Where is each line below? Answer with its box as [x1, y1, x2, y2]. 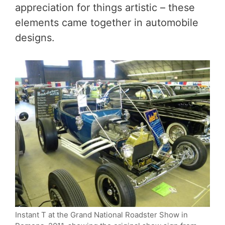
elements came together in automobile [15, 17, 198, 29]
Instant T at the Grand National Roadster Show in [15, 209, 188, 219]
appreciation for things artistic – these [15, 2, 195, 14]
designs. [15, 32, 55, 44]
